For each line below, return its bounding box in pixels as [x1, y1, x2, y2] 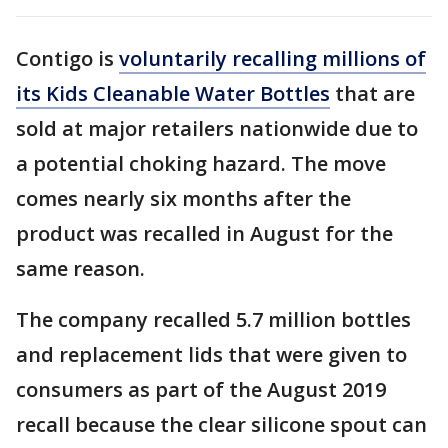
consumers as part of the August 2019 [16, 376, 386, 403]
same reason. [16, 255, 145, 282]
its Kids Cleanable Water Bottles [16, 80, 330, 107]
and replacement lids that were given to [16, 341, 407, 368]
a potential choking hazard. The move [16, 150, 386, 177]
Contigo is [16, 45, 119, 72]
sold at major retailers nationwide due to [16, 115, 418, 142]
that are [330, 80, 415, 107]
